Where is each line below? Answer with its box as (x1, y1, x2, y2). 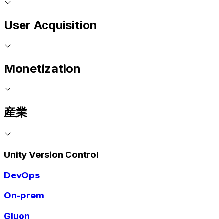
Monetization (4, 61, 81, 76)
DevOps (4, 169, 40, 181)
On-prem (4, 190, 44, 201)
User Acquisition (4, 18, 97, 32)
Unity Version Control (4, 149, 99, 160)
